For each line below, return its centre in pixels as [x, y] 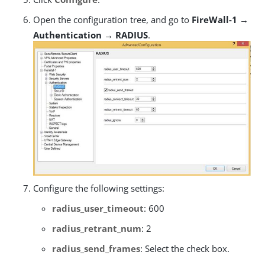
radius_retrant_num [97, 228]
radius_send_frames [96, 248]
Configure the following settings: [99, 188]
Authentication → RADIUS [91, 35]
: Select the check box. [185, 248]
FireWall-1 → [220, 20]
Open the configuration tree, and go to [112, 20]
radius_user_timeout [98, 208]
